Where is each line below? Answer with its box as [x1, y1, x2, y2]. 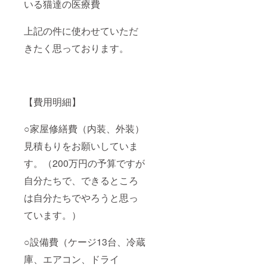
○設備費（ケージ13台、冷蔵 [24, 235, 145, 249]
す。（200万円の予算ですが [24, 156, 145, 170]
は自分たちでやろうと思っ [24, 191, 138, 205]
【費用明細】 [24, 95, 81, 109]
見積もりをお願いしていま [24, 139, 138, 153]
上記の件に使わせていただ [24, 24, 138, 38]
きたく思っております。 [24, 41, 129, 55]
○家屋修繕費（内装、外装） [24, 122, 144, 136]
